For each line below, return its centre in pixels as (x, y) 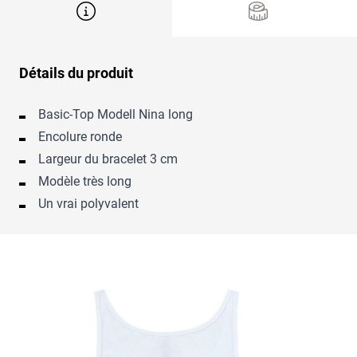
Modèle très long (85, 182)
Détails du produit (76, 73)
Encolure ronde (80, 137)
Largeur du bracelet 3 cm (108, 159)
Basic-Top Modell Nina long (116, 115)
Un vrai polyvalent (88, 204)
